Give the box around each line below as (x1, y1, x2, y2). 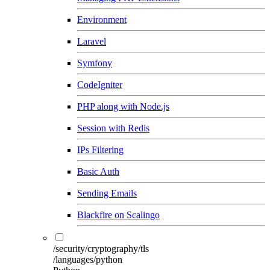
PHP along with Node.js (77, 101, 169, 111)
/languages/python (53, 254, 122, 265)
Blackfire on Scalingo (77, 209, 160, 220)
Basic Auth (77, 166, 119, 177)
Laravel (77, 36, 106, 46)
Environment (77, 14, 127, 25)
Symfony (77, 57, 112, 68)
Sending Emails (77, 187, 137, 198)
